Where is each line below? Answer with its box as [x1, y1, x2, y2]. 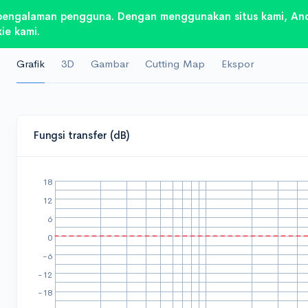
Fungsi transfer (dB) [34, 129, 130, 142]
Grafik [16, 56, 45, 70]
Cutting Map [145, 56, 206, 70]
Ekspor [221, 56, 254, 70]
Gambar [91, 56, 129, 70]
